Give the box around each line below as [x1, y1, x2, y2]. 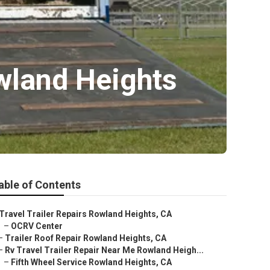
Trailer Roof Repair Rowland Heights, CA [5, 233, 166, 243]
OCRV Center [11, 221, 63, 231]
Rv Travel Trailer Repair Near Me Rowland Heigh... [5, 245, 204, 255]
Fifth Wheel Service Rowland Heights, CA [11, 257, 172, 267]
